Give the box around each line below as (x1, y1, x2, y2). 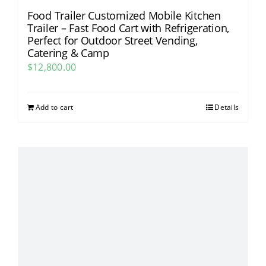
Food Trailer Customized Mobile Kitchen (27, 8, 221, 23)
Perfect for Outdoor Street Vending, (27, 33, 198, 48)
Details (214, 102, 239, 113)
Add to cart (36, 102, 74, 113)
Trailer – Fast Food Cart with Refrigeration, (27, 21, 230, 36)
